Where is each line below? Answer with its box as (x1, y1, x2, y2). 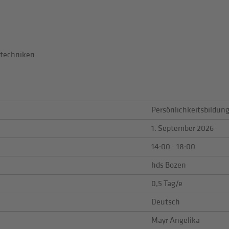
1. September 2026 (151, 124, 214, 134)
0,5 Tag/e (151, 179, 182, 189)
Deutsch (151, 197, 180, 208)
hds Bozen (151, 161, 186, 171)
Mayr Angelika (151, 216, 200, 226)
